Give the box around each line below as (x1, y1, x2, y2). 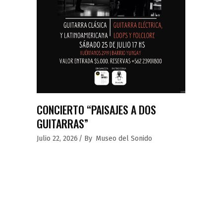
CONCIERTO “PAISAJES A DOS (37, 102, 156, 118)
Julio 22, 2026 (37, 134, 78, 143)
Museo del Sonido (96, 134, 152, 143)
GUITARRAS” (37, 115, 88, 132)
